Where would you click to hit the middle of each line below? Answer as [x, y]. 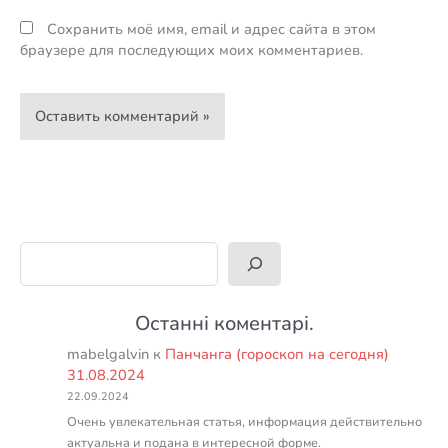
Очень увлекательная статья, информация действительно [245, 422]
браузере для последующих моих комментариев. [191, 50]
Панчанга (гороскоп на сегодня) [277, 354]
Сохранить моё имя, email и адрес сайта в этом [211, 29]
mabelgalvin [108, 354]
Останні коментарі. [224, 324]
